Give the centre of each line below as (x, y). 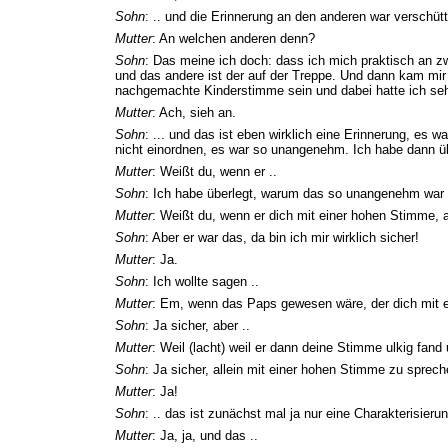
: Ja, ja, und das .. (205, 435)
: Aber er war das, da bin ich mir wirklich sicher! (282, 237)
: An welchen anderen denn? (233, 38)
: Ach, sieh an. (194, 112)
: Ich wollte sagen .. (202, 281)
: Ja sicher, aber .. (197, 325)
